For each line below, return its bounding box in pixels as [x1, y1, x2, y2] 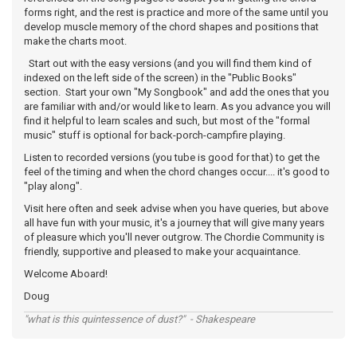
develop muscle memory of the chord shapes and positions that [24, 21, 319, 33]
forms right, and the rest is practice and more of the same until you [24, 6, 328, 18]
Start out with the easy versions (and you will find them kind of [24, 57, 312, 69]
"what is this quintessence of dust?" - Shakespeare [24, 313, 255, 325]
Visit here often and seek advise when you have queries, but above [24, 202, 328, 214]
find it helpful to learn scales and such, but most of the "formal [24, 115, 310, 127]
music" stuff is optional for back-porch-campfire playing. [24, 129, 285, 141]
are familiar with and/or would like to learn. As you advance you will [24, 100, 331, 112]
